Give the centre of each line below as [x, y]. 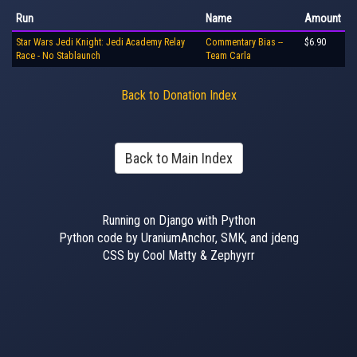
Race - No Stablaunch [58, 56]
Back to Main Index [178, 158]
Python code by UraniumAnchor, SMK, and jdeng [178, 238]
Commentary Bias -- [244, 42]
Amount [323, 18]
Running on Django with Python [178, 220]
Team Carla [228, 56]
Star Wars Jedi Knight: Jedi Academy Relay [100, 42]
